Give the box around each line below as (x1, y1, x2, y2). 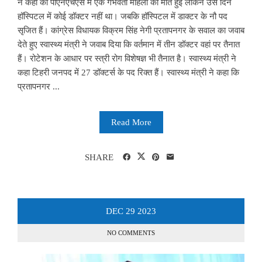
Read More (111, 118, 151, 127)
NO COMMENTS (107, 229, 155, 237)
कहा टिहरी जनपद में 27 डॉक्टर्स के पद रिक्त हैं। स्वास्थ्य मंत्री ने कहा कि (18, 68, 239, 78)
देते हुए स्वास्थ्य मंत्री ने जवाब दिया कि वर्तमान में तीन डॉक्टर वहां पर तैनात (18, 40, 240, 50)
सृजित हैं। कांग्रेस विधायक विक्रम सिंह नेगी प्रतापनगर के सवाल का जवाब (18, 26, 244, 36)
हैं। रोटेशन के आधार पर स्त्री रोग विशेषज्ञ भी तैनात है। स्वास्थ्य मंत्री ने (18, 54, 236, 64)
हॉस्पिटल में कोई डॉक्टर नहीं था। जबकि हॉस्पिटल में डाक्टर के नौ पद (18, 12, 227, 22)
